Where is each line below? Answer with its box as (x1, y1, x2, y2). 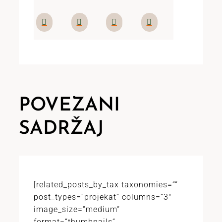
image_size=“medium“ (33, 205, 120, 214)
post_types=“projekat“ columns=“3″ (33, 192, 171, 202)
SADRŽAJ (18, 119, 104, 139)
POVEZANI (18, 96, 120, 115)
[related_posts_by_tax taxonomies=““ (33, 180, 178, 189)
